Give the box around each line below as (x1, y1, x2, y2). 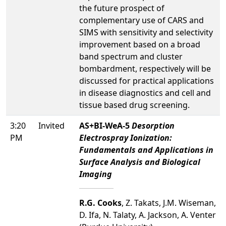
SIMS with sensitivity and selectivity (79, 26, 213, 38)
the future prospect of (79, 2, 164, 14)
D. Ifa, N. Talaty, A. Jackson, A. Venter (79, 209, 216, 220)
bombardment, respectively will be (79, 63, 211, 74)
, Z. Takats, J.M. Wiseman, (122, 197, 216, 208)
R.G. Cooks (79, 197, 122, 208)
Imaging (79, 168, 112, 180)
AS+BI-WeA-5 (79, 120, 132, 131)
